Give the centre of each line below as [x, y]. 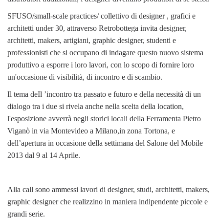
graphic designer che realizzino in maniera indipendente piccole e [108, 201]
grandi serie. [26, 214]
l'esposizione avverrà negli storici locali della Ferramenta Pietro [104, 118]
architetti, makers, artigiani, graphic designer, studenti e [92, 40]
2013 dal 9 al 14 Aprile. [44, 155]
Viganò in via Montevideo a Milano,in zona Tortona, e [91, 131]
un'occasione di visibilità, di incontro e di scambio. [85, 77]
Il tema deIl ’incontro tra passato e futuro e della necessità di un [104, 94]
